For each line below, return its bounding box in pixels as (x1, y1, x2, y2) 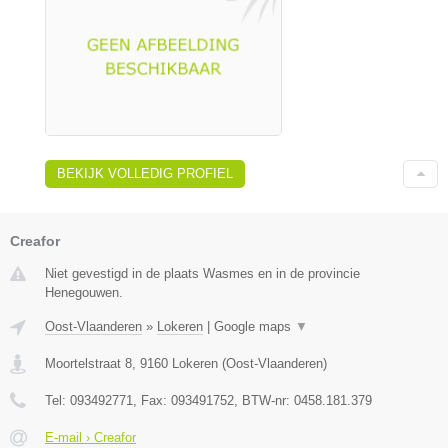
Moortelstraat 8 (45, 355, 132, 371)
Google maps (214, 318, 295, 334)
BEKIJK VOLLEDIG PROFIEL (57, 165, 233, 181)
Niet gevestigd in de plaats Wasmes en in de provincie (45, 265, 360, 281)
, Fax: (133, 392, 171, 408)
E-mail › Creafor (45, 429, 136, 445)
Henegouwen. (45, 284, 123, 300)
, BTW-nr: (234, 392, 294, 408)
